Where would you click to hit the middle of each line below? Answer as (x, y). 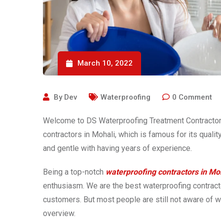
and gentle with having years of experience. (118, 148)
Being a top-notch (74, 172)
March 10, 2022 (105, 63)
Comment (195, 97)
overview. (60, 214)
